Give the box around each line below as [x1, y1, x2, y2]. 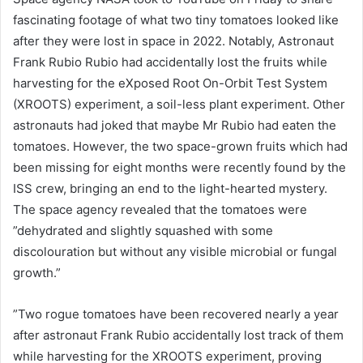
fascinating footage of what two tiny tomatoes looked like [13, 12, 339, 28]
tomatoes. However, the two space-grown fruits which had [13, 139, 348, 155]
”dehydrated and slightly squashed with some [13, 223, 273, 239]
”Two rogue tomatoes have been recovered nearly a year [13, 306, 339, 322]
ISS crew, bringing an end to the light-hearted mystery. [13, 181, 327, 197]
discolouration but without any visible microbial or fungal [13, 244, 337, 260]
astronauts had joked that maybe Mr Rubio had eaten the [13, 117, 336, 134]
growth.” [13, 265, 61, 281]
